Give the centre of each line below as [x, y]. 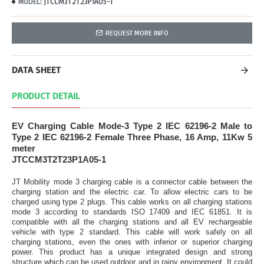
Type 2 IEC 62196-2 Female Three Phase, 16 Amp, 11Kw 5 [132, 137]
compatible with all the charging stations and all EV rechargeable [132, 222]
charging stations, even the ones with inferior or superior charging [132, 242]
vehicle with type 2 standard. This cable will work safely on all [132, 232]
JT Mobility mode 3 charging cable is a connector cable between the [132, 182]
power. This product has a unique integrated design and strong [132, 252]
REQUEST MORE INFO [137, 33]
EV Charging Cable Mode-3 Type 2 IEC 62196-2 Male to [132, 126]
